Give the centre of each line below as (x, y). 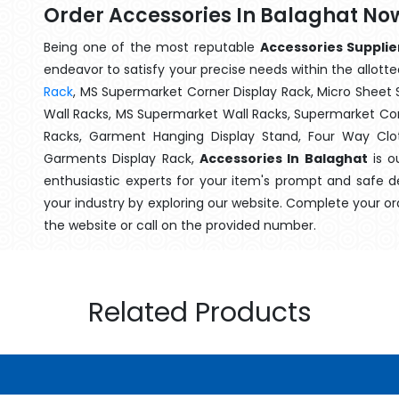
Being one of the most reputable (152, 47)
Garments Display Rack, (122, 159)
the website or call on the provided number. (180, 225)
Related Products (199, 313)
